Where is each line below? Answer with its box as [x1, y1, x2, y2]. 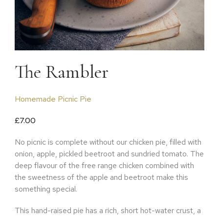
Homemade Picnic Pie [15, 94, 91, 104]
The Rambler [15, 61, 109, 83]
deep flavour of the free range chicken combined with [15, 160, 194, 171]
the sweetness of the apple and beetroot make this [15, 172, 188, 182]
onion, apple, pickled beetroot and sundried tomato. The [15, 149, 204, 159]
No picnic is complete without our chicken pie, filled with [15, 137, 201, 147]
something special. [15, 184, 77, 194]
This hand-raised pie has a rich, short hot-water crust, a [15, 205, 201, 216]
